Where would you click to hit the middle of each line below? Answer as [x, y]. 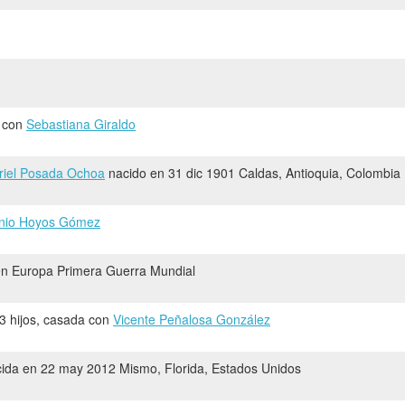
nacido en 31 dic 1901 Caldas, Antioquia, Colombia [253, 172]
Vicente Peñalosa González [192, 319]
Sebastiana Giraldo [81, 123]
